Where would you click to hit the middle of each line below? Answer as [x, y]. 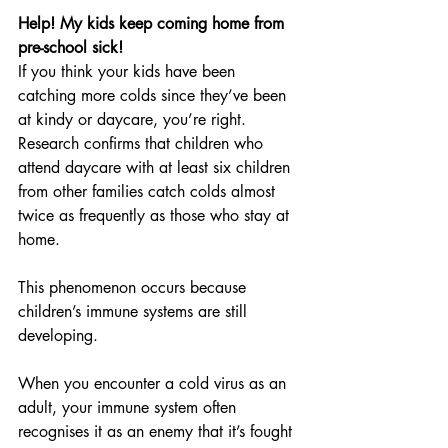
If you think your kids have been [129, 71]
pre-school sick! [70, 47]
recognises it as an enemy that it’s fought [157, 431]
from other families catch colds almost [149, 191]
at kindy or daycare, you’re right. [134, 119]
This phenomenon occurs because [134, 287]
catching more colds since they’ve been [154, 95]
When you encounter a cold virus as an [154, 383]
